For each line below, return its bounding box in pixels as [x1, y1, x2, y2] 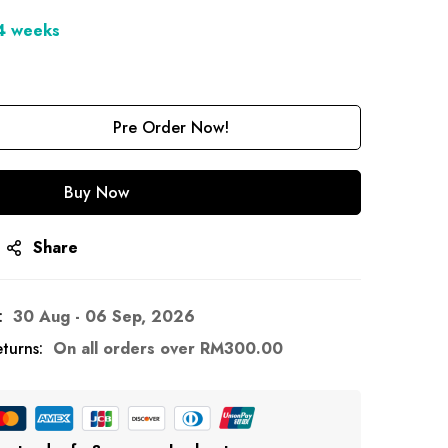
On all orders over [53, 337, 200, 360]
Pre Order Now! [113, 116, 229, 139]
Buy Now [63, 181, 129, 204]
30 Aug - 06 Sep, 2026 [13, 305, 195, 328]
